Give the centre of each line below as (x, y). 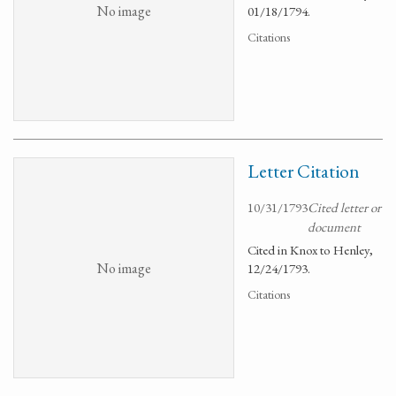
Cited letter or (344, 207)
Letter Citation (304, 171)
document (334, 227)
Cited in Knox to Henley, (310, 250)
